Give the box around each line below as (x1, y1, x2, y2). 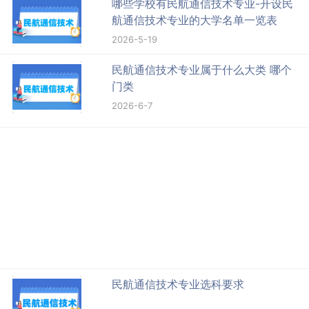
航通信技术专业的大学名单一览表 (112, 12, 278, 27)
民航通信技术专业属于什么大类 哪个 (112, 62, 292, 77)
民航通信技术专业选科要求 (112, 277, 245, 291)
